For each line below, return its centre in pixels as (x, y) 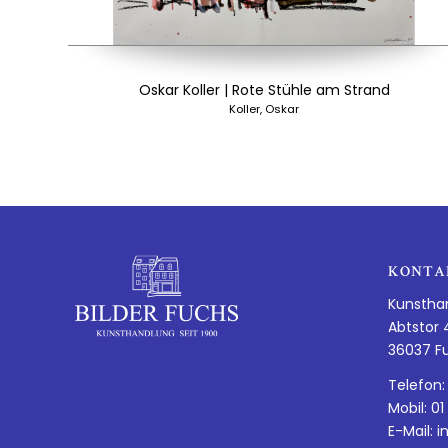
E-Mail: (412, 430)
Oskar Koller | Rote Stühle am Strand (264, 90)
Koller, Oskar (264, 109)
